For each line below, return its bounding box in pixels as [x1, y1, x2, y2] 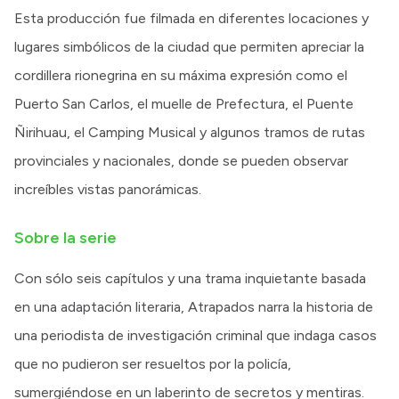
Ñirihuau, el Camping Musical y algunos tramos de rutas [14, 124, 365, 142]
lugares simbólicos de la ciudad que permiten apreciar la [14, 38, 364, 56]
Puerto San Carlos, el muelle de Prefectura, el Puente [14, 95, 354, 113]
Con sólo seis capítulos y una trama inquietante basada [14, 270, 366, 288]
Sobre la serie [14, 228, 117, 248]
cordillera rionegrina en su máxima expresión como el [14, 67, 347, 85]
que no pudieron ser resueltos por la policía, [14, 355, 291, 373]
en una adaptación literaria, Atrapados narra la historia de [14, 298, 373, 316]
